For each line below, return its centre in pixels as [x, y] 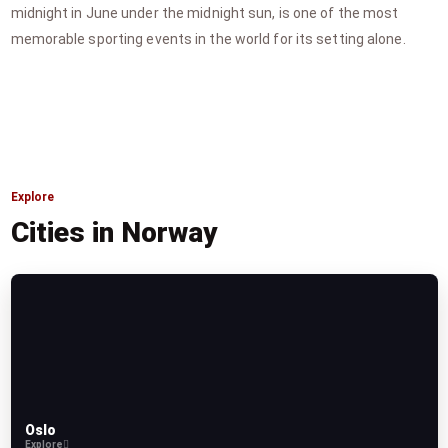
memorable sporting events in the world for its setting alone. [208, 39]
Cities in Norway [114, 232]
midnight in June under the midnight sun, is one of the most [204, 13]
